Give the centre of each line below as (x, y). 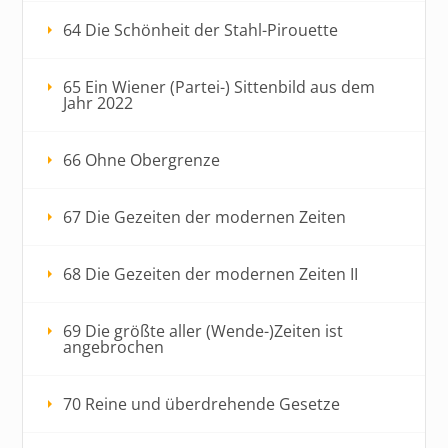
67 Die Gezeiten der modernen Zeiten (205, 216)
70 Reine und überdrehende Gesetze (202, 403)
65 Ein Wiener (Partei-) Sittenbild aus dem (219, 86)
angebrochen (114, 346)
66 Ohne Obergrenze (142, 159)
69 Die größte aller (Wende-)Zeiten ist (203, 330)
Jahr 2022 (98, 102)
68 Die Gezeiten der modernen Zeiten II (211, 273)
